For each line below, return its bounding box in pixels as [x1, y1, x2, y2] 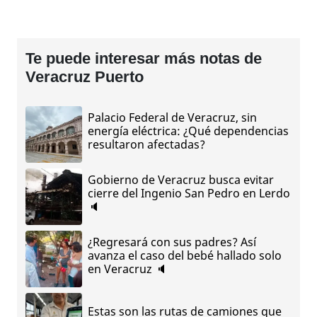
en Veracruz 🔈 [88, 261, 167, 277]
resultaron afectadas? [88, 137, 205, 153]
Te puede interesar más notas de [25, 49, 262, 67]
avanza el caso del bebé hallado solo [88, 248, 282, 264]
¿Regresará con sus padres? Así [88, 234, 256, 250]
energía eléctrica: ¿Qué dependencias [88, 123, 289, 139]
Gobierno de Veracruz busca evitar [88, 172, 274, 188]
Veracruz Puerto [25, 67, 144, 86]
